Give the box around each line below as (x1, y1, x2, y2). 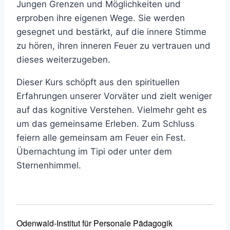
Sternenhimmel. (16, 160, 81, 171)
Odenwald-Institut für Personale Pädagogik (16, 217, 172, 229)
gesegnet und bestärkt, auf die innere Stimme (16, 27, 206, 37)
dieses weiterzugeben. (16, 54, 110, 65)
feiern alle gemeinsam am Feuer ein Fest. (16, 132, 186, 143)
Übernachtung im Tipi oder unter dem (16, 146, 172, 157)
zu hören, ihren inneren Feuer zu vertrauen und (16, 41, 210, 51)
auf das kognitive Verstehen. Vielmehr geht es (16, 105, 207, 116)
